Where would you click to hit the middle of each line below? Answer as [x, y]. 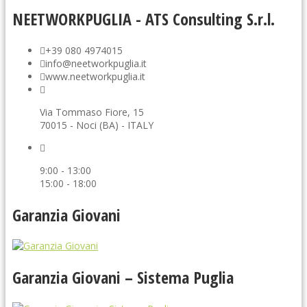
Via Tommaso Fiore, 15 [92, 112]
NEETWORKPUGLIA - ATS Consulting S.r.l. [144, 19]
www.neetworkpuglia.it [95, 76]
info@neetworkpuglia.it [96, 63]
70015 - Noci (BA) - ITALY [97, 125]
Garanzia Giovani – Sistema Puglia [123, 278]
